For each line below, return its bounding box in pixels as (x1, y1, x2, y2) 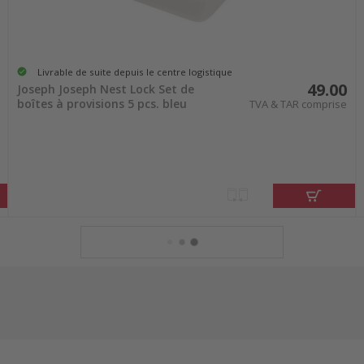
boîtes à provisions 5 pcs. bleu (16, 96, 187, 112)
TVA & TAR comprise (249, 97, 348, 112)
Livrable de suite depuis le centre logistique (37, 65, 232, 78)
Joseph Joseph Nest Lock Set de (16, 81, 194, 97)
